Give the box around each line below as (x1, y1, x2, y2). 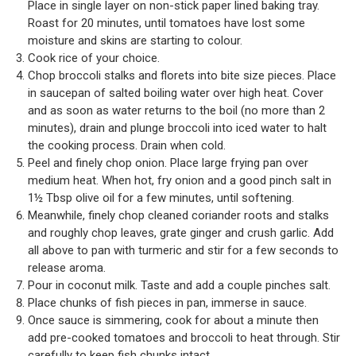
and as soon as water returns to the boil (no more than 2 (28, 103, 325, 118)
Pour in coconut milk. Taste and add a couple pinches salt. (28, 278, 331, 292)
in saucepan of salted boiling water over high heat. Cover (28, 86, 323, 100)
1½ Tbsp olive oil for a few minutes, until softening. (28, 191, 294, 205)
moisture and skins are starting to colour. (28, 33, 242, 48)
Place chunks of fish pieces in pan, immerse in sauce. (28, 296, 307, 310)
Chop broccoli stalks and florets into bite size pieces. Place (28, 68, 336, 83)
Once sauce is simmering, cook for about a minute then (28, 313, 319, 327)
